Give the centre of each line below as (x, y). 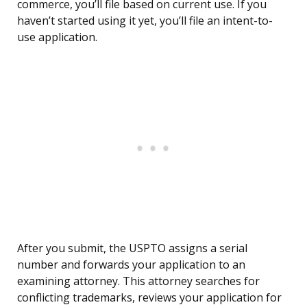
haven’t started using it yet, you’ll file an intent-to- (145, 21)
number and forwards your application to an (131, 265)
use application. (57, 37)
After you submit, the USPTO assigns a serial (132, 248)
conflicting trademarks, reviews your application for (149, 298)
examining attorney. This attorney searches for (138, 281)
